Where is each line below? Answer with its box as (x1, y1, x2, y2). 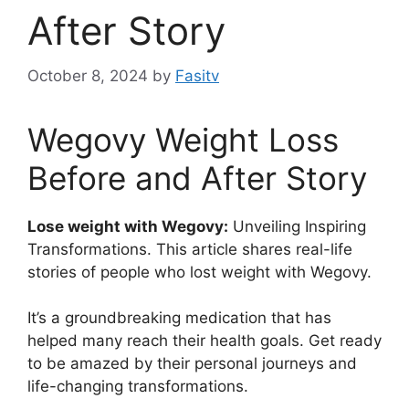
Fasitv (175, 66, 219, 85)
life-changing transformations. (27, 377, 248, 396)
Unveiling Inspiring (228, 216, 366, 236)
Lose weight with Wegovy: (27, 216, 228, 236)
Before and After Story (27, 158, 367, 197)
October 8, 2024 (27, 66, 148, 85)
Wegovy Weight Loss (27, 120, 339, 159)
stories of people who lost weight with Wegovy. (27, 262, 372, 281)
